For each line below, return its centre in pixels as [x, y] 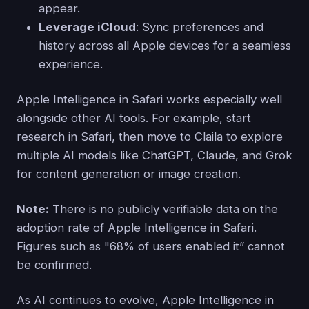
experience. [71, 64]
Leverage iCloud [87, 27]
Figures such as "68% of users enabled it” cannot [151, 247]
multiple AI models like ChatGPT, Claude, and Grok [154, 156]
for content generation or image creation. [129, 174]
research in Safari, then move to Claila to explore [150, 137]
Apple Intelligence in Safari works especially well [149, 100]
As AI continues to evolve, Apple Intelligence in [145, 300]
